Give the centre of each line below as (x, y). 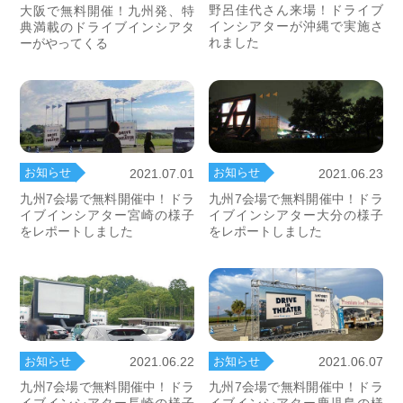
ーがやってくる (64, 43)
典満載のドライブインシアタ (107, 27)
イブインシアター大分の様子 (296, 215)
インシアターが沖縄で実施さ (296, 27)
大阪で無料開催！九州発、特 (107, 10)
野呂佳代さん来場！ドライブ (296, 10)
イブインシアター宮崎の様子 (107, 215)
